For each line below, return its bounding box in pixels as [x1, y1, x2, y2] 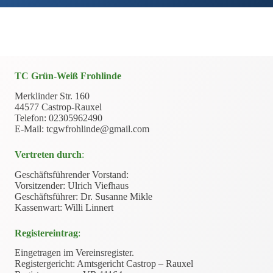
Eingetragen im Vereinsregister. [15, 247, 134, 258]
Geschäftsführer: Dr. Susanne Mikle [15, 191, 152, 202]
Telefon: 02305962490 [15, 112, 102, 123]
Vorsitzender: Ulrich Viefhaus [15, 180, 129, 191]
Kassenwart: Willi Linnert [15, 202, 113, 213]
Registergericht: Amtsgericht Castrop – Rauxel [15, 258, 193, 269]
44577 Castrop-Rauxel [15, 101, 102, 112]
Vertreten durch [15, 149, 82, 160]
